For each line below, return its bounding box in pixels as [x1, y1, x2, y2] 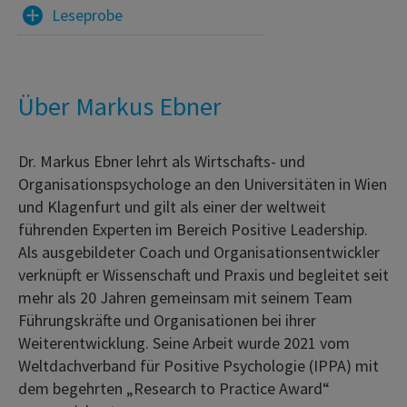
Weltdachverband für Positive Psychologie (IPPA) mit [18, 354, 379, 376]
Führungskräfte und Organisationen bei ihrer [18, 309, 316, 331]
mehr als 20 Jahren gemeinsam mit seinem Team [18, 286, 352, 308]
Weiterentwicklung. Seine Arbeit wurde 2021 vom [18, 332, 350, 353]
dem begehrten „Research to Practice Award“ [18, 377, 330, 399]
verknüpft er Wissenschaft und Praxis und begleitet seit [18, 263, 389, 285]
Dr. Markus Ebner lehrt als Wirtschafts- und [18, 150, 305, 172]
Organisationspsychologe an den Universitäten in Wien [18, 173, 387, 194]
